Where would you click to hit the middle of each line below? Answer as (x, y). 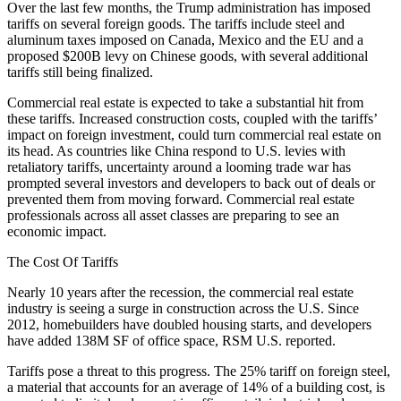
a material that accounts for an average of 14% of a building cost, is (196, 388)
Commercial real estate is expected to (113, 103)
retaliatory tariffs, (55, 167)
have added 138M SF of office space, (115, 341)
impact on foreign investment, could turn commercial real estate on (194, 135)
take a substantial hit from (291, 103)
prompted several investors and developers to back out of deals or (191, 183)
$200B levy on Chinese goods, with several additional (213, 56)
